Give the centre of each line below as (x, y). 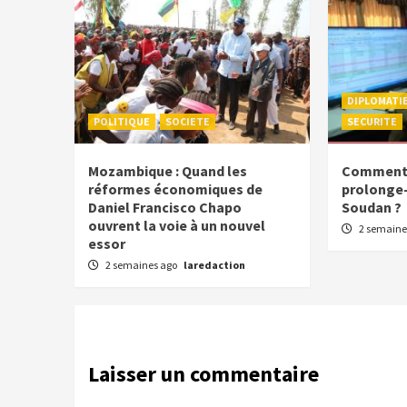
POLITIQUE (122, 122)
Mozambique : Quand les (168, 171)
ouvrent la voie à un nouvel (177, 226)
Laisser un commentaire (203, 374)
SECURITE (372, 122)
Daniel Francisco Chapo (165, 208)
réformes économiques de (175, 189)
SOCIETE (188, 122)
